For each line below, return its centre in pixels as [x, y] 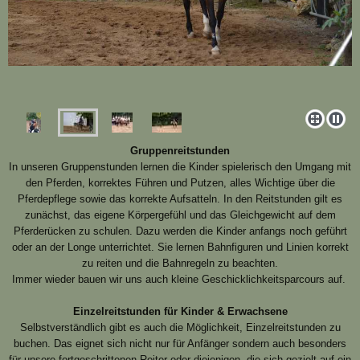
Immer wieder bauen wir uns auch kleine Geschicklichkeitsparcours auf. [180, 280]
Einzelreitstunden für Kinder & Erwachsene [180, 312]
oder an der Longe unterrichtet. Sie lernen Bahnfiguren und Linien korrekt [180, 247]
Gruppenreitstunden [180, 151]
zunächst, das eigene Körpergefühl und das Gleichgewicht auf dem [180, 215]
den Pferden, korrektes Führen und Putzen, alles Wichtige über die [180, 183]
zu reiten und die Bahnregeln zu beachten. [180, 264]
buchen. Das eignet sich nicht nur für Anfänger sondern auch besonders [180, 344]
